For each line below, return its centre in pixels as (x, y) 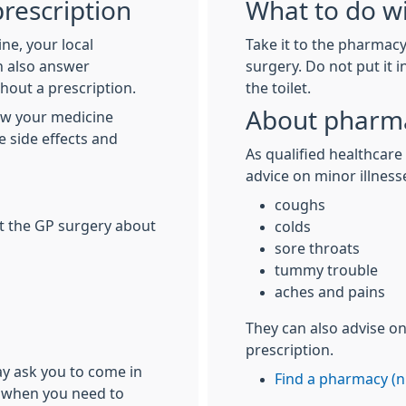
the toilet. (278, 88)
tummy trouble (326, 270)
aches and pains (330, 292)
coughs (300, 205)
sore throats (317, 248)
